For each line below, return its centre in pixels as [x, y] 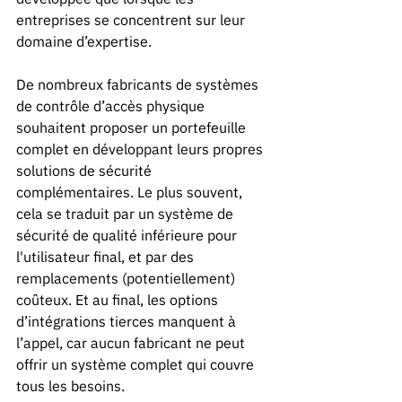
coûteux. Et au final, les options [119, 299]
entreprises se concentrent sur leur [132, 19]
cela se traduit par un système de [127, 213]
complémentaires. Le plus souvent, [131, 192]
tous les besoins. [74, 385]
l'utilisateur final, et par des [107, 256]
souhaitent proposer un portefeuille [133, 127]
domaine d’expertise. [86, 41]
